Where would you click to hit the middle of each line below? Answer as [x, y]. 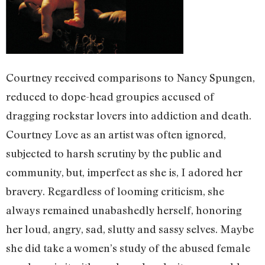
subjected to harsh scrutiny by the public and [114, 153]
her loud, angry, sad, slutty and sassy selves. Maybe [130, 229]
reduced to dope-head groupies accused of [110, 96]
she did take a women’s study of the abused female [128, 248]
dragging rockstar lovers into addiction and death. [129, 115]
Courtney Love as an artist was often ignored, [116, 134]
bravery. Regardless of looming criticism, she [115, 191]
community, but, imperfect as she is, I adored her [124, 172]
